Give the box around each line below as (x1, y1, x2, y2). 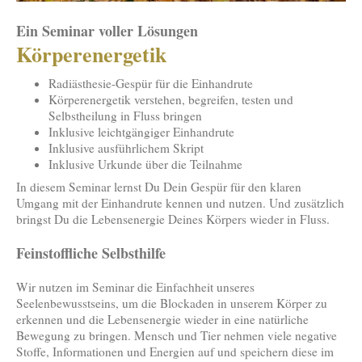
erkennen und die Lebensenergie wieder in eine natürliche (16, 310, 309, 327)
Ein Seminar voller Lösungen (16, 20, 198, 42)
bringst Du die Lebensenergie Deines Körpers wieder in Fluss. (16, 210, 330, 227)
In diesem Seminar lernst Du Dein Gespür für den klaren (16, 178, 301, 195)
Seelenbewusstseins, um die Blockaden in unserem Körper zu (16, 294, 327, 311)
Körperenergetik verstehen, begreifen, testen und (48, 90, 293, 107)
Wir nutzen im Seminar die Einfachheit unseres (16, 278, 255, 295)
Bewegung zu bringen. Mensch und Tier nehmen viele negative (16, 326, 337, 343)
